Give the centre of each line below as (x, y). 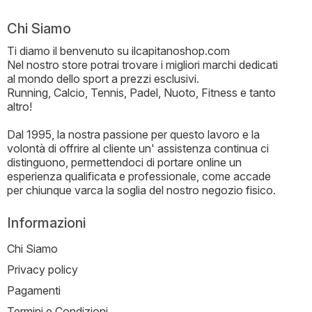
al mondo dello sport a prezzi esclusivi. (103, 79)
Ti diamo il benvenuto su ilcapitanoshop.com (118, 51)
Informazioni (46, 223)
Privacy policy (42, 270)
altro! (19, 107)
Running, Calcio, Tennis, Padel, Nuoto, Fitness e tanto (141, 93)
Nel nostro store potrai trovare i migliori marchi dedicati (142, 65)
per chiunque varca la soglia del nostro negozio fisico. (141, 190)
